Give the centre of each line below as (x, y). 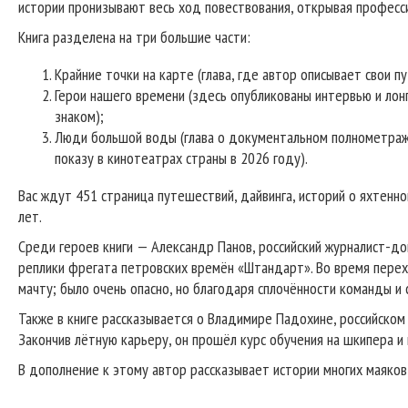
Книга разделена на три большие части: (134, 37)
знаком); (79, 116)
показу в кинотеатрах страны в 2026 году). (181, 158)
